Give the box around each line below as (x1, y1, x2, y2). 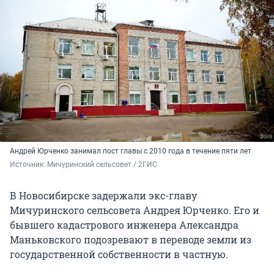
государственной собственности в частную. (10, 248, 228, 261)
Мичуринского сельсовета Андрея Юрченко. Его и (10, 204, 259, 217)
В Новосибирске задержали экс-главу (10, 189, 197, 202)
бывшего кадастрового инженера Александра (10, 218, 239, 232)
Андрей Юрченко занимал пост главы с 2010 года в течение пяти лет (10, 147, 251, 156)
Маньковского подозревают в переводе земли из (10, 233, 251, 246)
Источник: (10, 160, 47, 169)
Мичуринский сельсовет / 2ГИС (47, 160, 157, 169)
